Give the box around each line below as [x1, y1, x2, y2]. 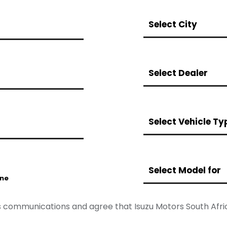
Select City [148, 18, 197, 30]
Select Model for [148, 164, 221, 176]
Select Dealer [148, 66, 208, 79]
